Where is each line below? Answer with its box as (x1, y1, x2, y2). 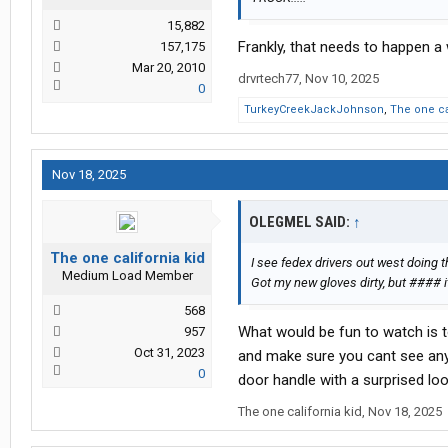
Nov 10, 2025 (305, 71, 379, 87)
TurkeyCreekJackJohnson (244, 103, 384, 117)
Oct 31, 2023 (134, 345, 205, 361)
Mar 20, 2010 (132, 60, 205, 76)
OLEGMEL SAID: (249, 213, 353, 232)
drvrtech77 (238, 71, 299, 87)
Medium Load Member (61, 268, 193, 284)
